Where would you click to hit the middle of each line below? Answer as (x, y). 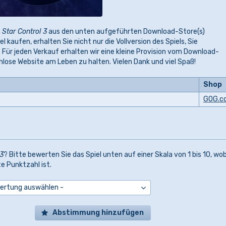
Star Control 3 (24, 31)
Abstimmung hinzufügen (98, 213)
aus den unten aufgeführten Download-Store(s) (126, 31)
